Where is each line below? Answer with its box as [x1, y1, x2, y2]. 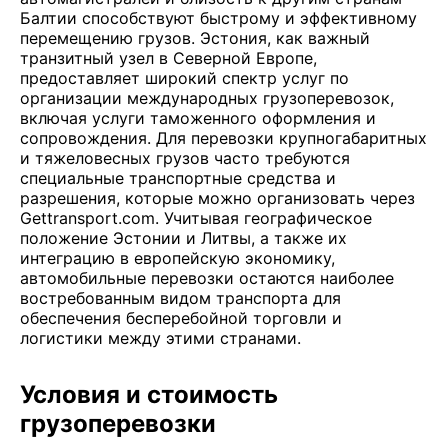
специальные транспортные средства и [20, 168, 336, 188]
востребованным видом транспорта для [20, 288, 341, 308]
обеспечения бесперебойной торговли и [20, 308, 342, 328]
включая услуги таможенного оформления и [20, 108, 376, 128]
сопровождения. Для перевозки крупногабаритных [20, 128, 427, 148]
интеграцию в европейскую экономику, [20, 248, 335, 268]
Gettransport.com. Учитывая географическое [20, 208, 372, 228]
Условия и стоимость [20, 380, 278, 409]
